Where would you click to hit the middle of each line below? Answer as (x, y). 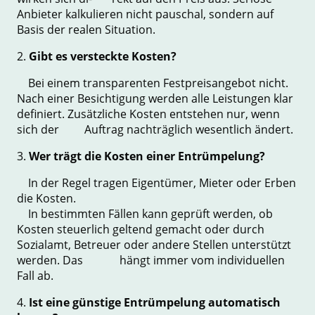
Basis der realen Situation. (86, 29)
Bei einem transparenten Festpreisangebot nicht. (153, 83)
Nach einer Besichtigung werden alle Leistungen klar (155, 98)
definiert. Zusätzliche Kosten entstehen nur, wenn (148, 114)
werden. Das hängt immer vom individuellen (151, 260)
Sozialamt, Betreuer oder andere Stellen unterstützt (154, 244)
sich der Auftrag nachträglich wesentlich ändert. (155, 129)
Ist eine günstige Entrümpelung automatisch (155, 302)
